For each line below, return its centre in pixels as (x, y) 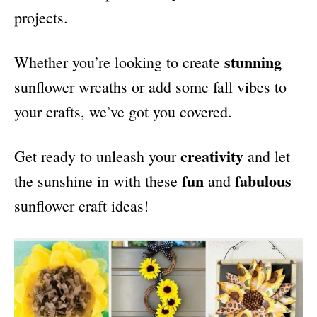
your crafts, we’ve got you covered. (123, 112)
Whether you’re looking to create (119, 62)
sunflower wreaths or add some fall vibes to (150, 87)
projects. (41, 18)
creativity (212, 156)
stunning (253, 62)
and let (267, 156)
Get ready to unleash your (97, 156)
